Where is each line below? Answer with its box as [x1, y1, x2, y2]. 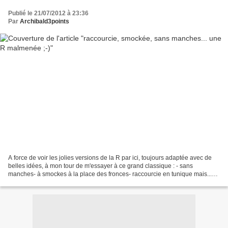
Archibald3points [20, 18, 69, 25]
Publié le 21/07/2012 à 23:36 [8, 10, 89, 17]
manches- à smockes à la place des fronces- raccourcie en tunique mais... [8, 170, 212, 178]
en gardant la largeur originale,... [8, 178, 98, 186]
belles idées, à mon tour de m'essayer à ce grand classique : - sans [8, 162, 193, 169]
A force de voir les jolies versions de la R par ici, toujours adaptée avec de [8, 154, 212, 161]
